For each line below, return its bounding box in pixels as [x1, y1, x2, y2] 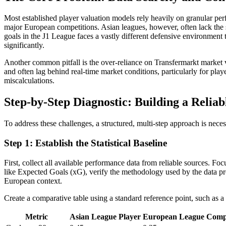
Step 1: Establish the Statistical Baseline [4, 137, 167, 148]
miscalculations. [4, 76, 54, 85]
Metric [25, 212, 48, 221]
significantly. [4, 41, 44, 50]
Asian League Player [70, 212, 141, 221]
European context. [4, 176, 62, 185]
